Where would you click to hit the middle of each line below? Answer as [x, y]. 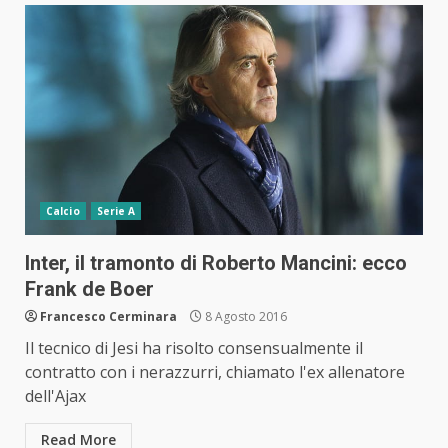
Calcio [63, 211]
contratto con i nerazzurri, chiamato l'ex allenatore [215, 372]
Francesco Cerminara [108, 317]
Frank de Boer [89, 289]
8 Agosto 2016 [244, 317]
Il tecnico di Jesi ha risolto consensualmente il [194, 348]
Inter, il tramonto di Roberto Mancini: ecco [216, 263]
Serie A [116, 211]
